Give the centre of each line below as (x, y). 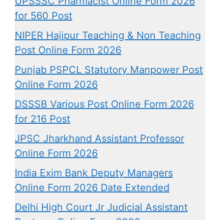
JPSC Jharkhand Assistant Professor (99, 138)
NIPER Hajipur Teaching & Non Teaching (108, 35)
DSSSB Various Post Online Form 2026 (104, 104)
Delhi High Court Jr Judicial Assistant (101, 207)
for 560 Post (43, 15)
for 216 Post (42, 119)
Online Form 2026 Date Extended (92, 187)
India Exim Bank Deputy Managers (94, 173)
